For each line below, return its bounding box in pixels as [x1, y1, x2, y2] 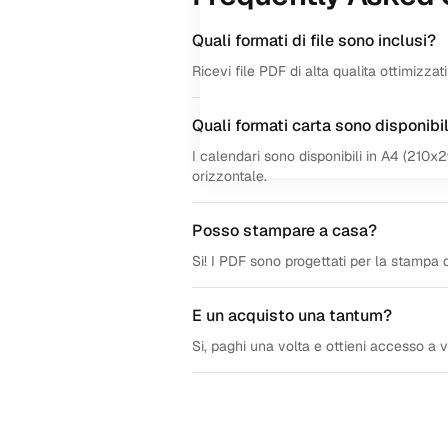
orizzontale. [192, 167, 267, 185]
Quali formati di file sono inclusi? [192, 30, 436, 51]
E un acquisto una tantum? [192, 305, 392, 326]
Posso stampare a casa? [192, 220, 377, 241]
